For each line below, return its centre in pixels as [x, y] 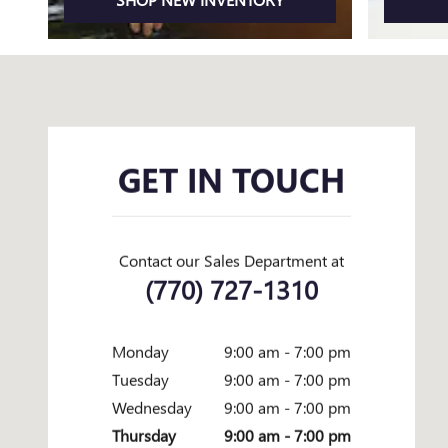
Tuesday [140, 380]
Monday [140, 352]
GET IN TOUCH [231, 180]
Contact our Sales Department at [231, 261]
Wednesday [152, 408]
